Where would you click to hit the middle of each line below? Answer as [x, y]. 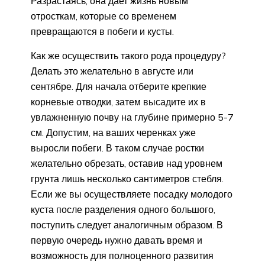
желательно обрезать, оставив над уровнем [127, 164]
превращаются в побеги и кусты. [102, 32]
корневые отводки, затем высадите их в [118, 102]
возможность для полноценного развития [122, 256]
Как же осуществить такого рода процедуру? [128, 56]
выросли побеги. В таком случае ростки [117, 148]
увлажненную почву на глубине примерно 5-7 [132, 117]
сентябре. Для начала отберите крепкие [119, 87]
